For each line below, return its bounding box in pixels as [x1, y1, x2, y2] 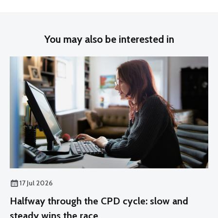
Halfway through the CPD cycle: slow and [10, 195, 188, 207]
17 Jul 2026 [19, 178, 53, 187]
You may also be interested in [44, 33, 174, 45]
